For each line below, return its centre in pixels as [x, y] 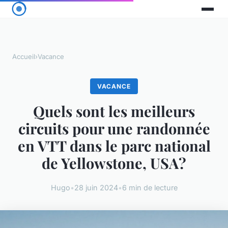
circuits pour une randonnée [114, 129]
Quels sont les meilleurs [114, 111]
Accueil [24, 57]
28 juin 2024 [96, 187]
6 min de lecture [150, 187]
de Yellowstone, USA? [114, 163]
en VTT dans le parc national [114, 146]
